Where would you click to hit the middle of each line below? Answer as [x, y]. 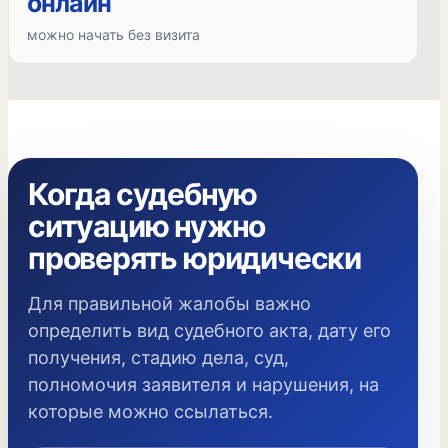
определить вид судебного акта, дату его [209, 330]
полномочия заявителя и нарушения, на [203, 384]
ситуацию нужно [147, 226]
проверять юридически [194, 258]
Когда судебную [143, 194]
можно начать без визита [113, 34]
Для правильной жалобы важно [169, 303]
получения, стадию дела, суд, [158, 357]
